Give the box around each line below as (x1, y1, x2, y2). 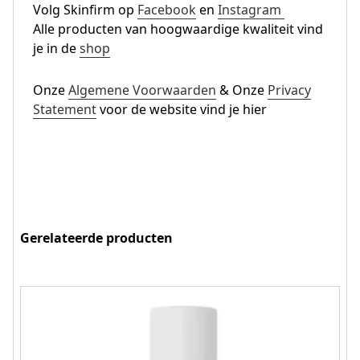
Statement (33, 100, 96, 118)
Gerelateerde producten (20, 229, 173, 247)
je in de (33, 39, 80, 57)
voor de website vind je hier (96, 100, 267, 118)
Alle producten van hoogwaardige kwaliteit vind (33, 20, 323, 38)
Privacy (268, 81, 311, 99)
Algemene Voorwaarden (68, 81, 216, 99)
